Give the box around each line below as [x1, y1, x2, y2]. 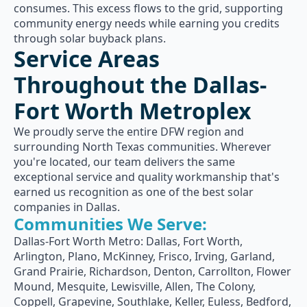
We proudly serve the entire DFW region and [14, 124, 244, 139]
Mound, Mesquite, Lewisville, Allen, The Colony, [14, 279, 256, 294]
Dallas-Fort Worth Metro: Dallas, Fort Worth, [14, 234, 243, 249]
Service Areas [14, 44, 160, 73]
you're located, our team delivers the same [14, 154, 235, 169]
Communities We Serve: [14, 212, 207, 235]
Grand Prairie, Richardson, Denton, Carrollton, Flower [14, 264, 291, 279]
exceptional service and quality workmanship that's [14, 169, 280, 184]
